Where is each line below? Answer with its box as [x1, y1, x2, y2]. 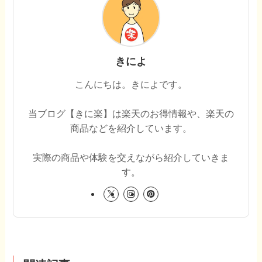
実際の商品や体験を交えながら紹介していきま [33, 151, 229, 163]
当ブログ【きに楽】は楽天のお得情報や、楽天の [28, 108, 234, 119]
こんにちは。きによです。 [75, 78, 187, 89]
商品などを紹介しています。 [70, 122, 192, 133]
